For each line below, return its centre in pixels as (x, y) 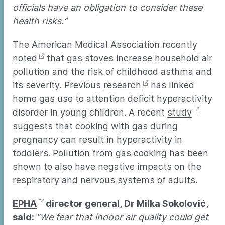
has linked (171, 85)
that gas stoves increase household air (128, 58)
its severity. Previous (58, 85)
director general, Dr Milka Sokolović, (126, 204)
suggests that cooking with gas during (95, 126)
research (122, 85)
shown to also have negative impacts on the (107, 166)
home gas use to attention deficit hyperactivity (113, 99)
